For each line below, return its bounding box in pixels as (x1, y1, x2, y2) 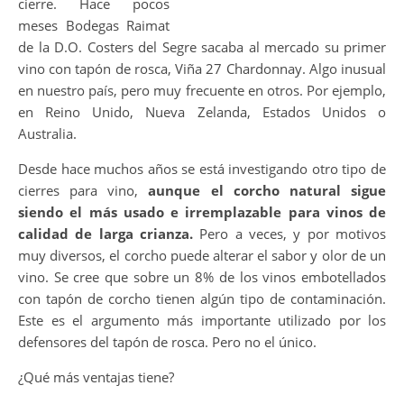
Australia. (18, 124, 77, 142)
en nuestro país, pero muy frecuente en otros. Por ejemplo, (18, 81, 386, 99)
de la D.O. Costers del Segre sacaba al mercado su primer (18, 38, 386, 56)
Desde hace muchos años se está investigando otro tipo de (18, 160, 386, 178)
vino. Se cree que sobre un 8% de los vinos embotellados (18, 268, 386, 286)
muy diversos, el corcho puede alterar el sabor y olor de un (18, 246, 386, 264)
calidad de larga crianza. (18, 225, 193, 243)
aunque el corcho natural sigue (148, 181, 387, 199)
